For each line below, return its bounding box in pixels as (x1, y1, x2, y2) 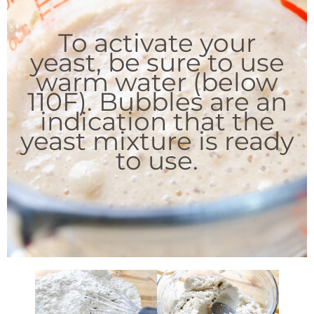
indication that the (39, 105, 275, 137)
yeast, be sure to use (29, 46, 285, 78)
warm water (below (36, 66, 278, 97)
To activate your (58, 27, 256, 58)
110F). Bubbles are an (27, 86, 287, 117)
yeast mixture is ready (20, 125, 294, 156)
